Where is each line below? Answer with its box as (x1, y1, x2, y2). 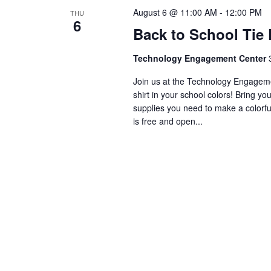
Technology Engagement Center (132, 52, 269, 65)
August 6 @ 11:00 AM (132, 6, 217, 19)
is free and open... (132, 115, 203, 128)
